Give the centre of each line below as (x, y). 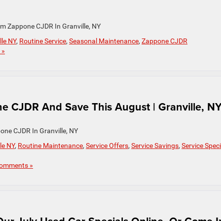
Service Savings (155, 146)
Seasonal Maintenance (104, 41)
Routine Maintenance (50, 146)
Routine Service (43, 41)
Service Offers (107, 146)
